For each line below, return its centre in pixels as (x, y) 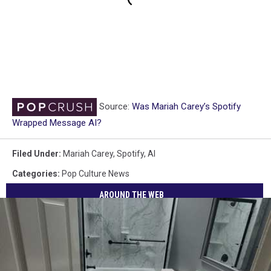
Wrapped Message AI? (57, 123)
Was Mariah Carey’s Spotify (186, 107)
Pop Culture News (96, 174)
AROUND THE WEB (132, 194)
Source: (114, 107)
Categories (35, 174)
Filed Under (35, 154)
